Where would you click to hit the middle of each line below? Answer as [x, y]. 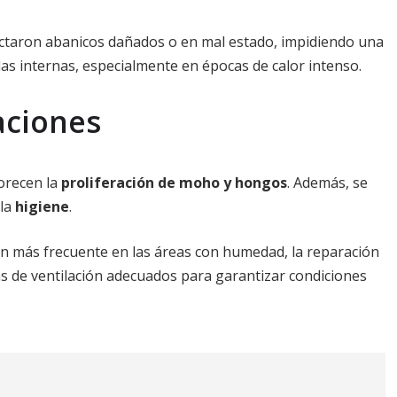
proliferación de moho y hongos [174, 182]
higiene [42, 206]
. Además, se [327, 182]
